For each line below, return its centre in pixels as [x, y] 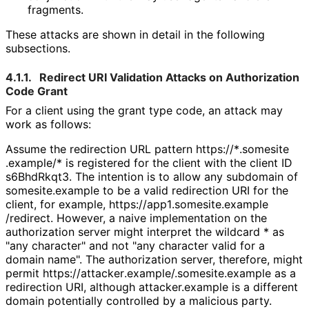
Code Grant [37, 91]
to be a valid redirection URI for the [194, 190]
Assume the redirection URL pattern [101, 149]
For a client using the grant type [91, 110]
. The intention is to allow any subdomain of [183, 176]
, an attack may [242, 110]
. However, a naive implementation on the [159, 218]
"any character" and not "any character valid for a [135, 245]
